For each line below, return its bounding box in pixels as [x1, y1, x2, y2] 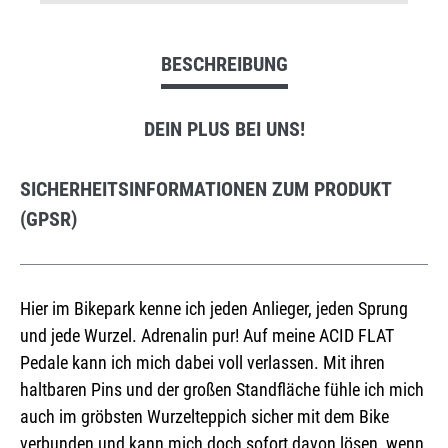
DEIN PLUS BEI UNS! [143, 117, 305, 142]
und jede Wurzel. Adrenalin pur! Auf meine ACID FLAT [20, 325, 394, 347]
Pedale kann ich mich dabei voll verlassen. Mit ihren [20, 352, 385, 374]
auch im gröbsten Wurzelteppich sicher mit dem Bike [20, 406, 389, 428]
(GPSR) [20, 207, 77, 232]
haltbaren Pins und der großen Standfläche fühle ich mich [20, 379, 424, 401]
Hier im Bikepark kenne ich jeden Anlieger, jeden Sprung [20, 298, 408, 320]
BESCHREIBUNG [160, 52, 288, 77]
